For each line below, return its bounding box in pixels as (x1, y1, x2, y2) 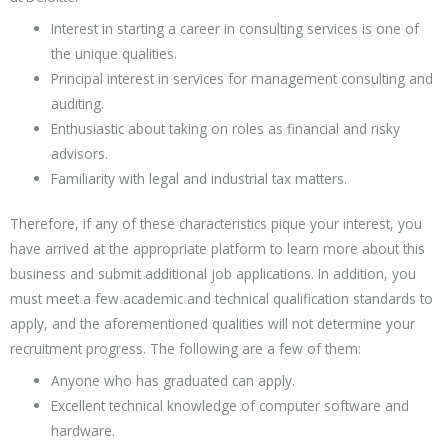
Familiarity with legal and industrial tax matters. (51, 168, 348, 188)
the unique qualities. (51, 43, 178, 63)
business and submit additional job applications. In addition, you (10, 264, 416, 284)
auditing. (51, 93, 105, 113)
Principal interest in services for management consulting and (51, 68, 434, 88)
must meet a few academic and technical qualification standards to (10, 289, 433, 309)
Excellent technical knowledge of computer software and (51, 395, 410, 415)
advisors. (51, 143, 109, 163)
